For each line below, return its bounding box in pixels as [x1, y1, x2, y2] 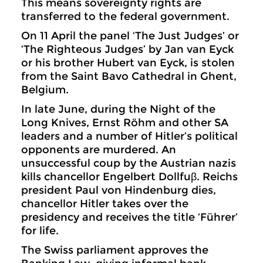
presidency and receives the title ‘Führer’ [21, 211, 238, 224]
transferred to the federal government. [21, 10, 230, 23]
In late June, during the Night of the [21, 103, 215, 116]
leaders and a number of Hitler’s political [21, 130, 238, 143]
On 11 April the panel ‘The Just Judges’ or [21, 29, 239, 42]
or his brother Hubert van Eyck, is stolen [21, 56, 235, 69]
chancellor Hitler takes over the [21, 197, 188, 210]
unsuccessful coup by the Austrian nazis [21, 157, 236, 170]
